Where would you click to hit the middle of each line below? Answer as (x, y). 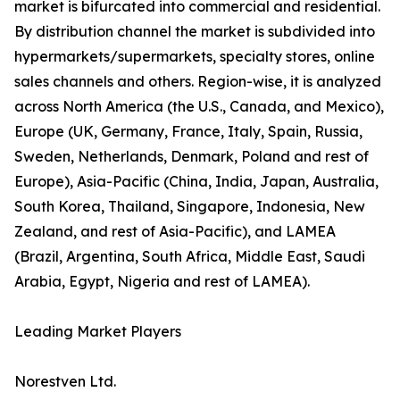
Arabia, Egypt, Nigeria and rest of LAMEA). (162, 282)
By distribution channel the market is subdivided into (195, 32)
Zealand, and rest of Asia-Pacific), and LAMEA (175, 232)
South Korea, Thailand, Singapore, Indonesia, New (190, 207)
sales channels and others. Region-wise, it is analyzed (198, 82)
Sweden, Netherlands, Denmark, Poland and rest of (192, 157)
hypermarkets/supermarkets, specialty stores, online (195, 57)
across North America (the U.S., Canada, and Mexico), (199, 107)
